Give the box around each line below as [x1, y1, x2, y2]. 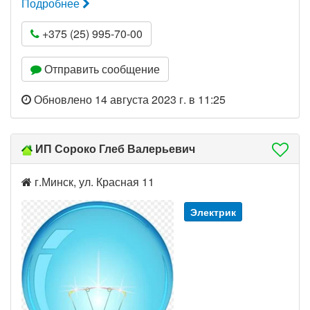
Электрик [190, 205, 236, 219]
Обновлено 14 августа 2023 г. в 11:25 [31, 91, 226, 107]
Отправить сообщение [42, 61, 160, 77]
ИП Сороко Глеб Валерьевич [35, 140, 195, 156]
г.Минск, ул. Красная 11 [32, 174, 154, 190]
